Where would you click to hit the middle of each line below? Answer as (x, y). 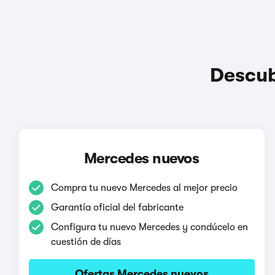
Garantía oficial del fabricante (117, 207)
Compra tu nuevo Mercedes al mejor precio (144, 188)
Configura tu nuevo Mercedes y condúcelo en (149, 227)
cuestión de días (86, 242)
